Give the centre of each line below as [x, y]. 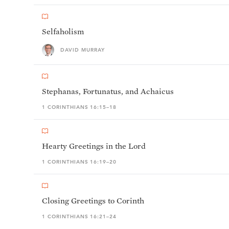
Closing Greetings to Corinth [93, 201]
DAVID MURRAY [83, 50]
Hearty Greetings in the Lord [94, 146]
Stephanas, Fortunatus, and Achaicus [108, 91]
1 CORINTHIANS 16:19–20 [79, 162]
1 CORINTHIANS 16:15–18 [79, 107]
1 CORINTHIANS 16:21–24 [79, 216]
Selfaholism [63, 31]
